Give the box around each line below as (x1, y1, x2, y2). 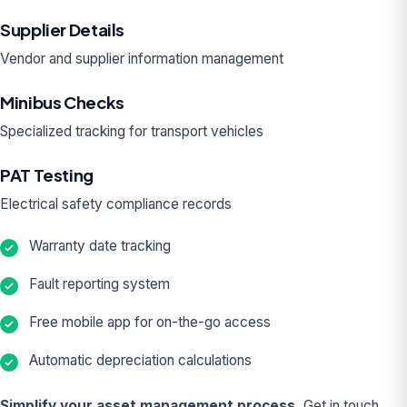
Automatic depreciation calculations (29, 352, 252, 369)
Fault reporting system (29, 275, 170, 293)
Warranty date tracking (29, 237, 171, 254)
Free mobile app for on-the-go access (29, 313, 271, 331)
